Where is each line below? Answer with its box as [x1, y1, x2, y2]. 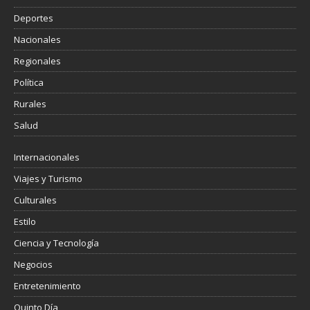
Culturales [14, 194, 57, 207]
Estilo [14, 215, 36, 228]
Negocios [14, 258, 53, 271]
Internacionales [14, 151, 80, 164]
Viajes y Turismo [14, 172, 82, 185]
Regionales [14, 55, 61, 68]
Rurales [14, 98, 46, 111]
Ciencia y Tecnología [14, 237, 99, 250]
